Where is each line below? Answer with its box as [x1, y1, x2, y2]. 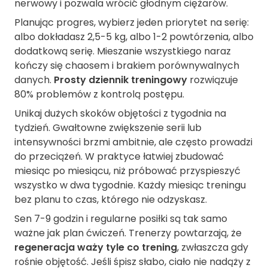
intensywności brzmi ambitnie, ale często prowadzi [14, 135, 252, 150]
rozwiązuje [187, 73, 238, 87]
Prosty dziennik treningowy [54, 73, 187, 87]
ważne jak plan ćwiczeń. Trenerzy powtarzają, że [14, 226, 242, 240]
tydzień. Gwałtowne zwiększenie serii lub [14, 121, 202, 135]
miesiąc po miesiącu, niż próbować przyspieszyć [14, 164, 240, 178]
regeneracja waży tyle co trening [14, 240, 177, 255]
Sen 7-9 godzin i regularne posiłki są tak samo [14, 212, 227, 226]
